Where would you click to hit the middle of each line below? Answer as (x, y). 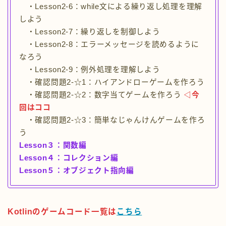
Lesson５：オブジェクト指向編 (77, 171)
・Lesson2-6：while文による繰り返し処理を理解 (111, 7)
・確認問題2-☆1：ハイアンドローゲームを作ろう (112, 82)
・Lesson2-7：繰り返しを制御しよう (90, 32)
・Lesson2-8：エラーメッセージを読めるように (109, 45)
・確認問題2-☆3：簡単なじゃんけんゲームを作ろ (112, 120)
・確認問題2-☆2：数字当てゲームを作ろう (100, 95)
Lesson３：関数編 (53, 146)
